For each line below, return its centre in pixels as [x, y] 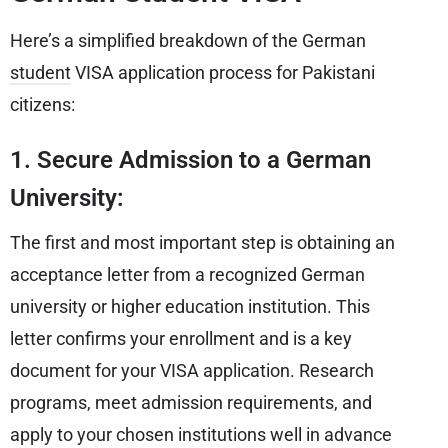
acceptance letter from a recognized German [187, 274]
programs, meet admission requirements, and [191, 402]
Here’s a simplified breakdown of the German [188, 40]
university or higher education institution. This [190, 306]
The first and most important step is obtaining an [202, 242]
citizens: [42, 104]
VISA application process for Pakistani [223, 72]
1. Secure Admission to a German [190, 159]
